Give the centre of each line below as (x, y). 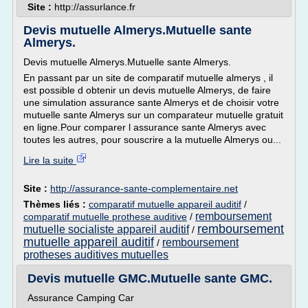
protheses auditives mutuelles (96, 255)
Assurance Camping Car (81, 298)
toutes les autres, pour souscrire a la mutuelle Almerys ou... (152, 140)
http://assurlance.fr (95, 7)
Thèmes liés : (56, 204)
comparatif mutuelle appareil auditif (165, 204)
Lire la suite (50, 160)
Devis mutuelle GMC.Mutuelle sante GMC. (150, 278)
